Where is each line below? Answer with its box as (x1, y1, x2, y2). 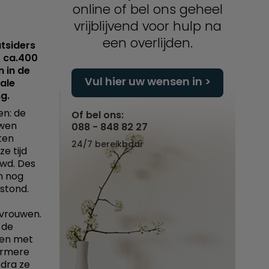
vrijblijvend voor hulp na (73, 17, 222, 35)
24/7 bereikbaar (71, 138, 144, 151)
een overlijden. (102, 34, 193, 52)
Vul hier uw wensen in (84, 74, 202, 89)
